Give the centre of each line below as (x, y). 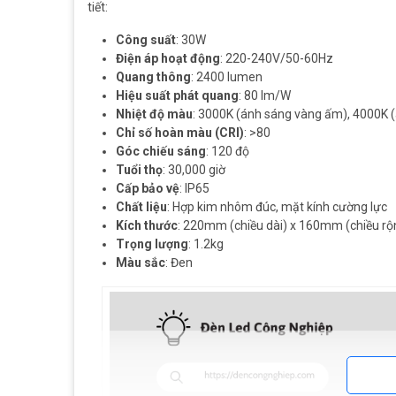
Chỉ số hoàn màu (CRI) (180, 133)
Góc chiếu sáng (161, 151)
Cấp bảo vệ (148, 188)
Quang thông (153, 77)
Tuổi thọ (139, 170)
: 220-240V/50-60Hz (277, 58)
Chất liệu (141, 207)
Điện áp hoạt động (168, 58)
